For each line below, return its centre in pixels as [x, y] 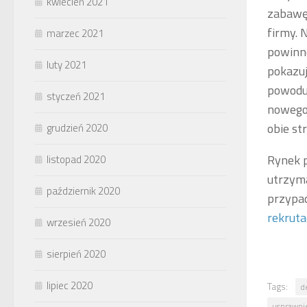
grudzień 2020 [77, 127]
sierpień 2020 [76, 254]
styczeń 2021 [76, 96]
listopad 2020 [76, 159]
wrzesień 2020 [78, 222]
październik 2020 [83, 191]
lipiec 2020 [70, 285]
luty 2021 [66, 64]
